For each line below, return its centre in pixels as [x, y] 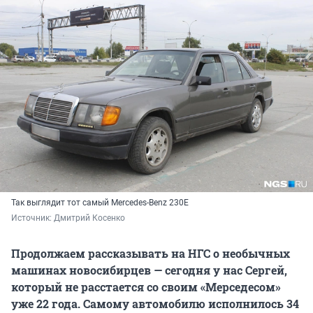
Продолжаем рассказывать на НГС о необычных [151, 254]
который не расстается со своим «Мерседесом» [146, 287]
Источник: [32, 218]
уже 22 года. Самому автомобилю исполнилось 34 [155, 304]
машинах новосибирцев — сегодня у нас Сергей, [149, 270]
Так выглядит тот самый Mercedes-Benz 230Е [100, 203]
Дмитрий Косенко [89, 218]
